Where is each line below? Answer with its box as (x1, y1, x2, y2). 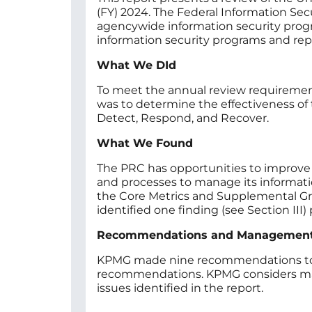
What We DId (97, 58, 176, 72)
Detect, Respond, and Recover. (97, 111, 269, 125)
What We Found (97, 136, 193, 150)
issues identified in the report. (97, 281, 263, 295)
